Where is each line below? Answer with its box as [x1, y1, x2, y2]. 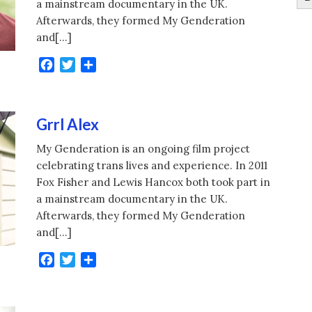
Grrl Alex [36, 115, 100, 134]
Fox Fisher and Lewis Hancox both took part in [36, 175, 271, 189]
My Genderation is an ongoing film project [36, 142, 251, 156]
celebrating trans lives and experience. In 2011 [36, 159, 268, 173]
